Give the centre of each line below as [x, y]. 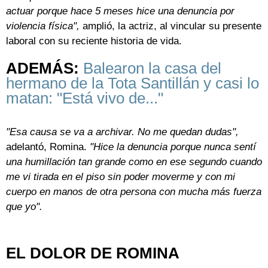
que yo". [24, 207]
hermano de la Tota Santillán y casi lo [133, 83]
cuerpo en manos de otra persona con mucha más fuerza [134, 192]
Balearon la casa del [152, 68]
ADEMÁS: [45, 68]
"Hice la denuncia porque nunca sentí [173, 147]
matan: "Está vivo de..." [85, 98]
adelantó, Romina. [48, 147]
